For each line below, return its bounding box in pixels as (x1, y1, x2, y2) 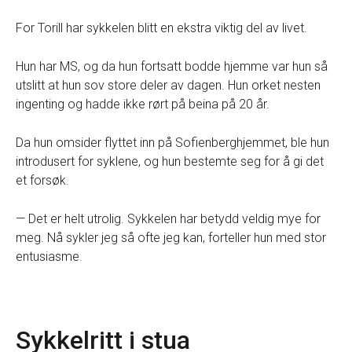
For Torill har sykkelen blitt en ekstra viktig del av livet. (16, 20, 307, 35)
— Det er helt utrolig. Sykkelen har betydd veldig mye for (16, 211, 321, 226)
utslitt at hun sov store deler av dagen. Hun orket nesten (16, 78, 321, 93)
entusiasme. (16, 249, 82, 264)
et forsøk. (16, 173, 69, 188)
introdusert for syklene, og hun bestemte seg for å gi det (16, 154, 324, 169)
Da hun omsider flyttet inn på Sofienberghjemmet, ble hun (16, 135, 329, 150)
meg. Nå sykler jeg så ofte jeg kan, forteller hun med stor (16, 230, 326, 245)
